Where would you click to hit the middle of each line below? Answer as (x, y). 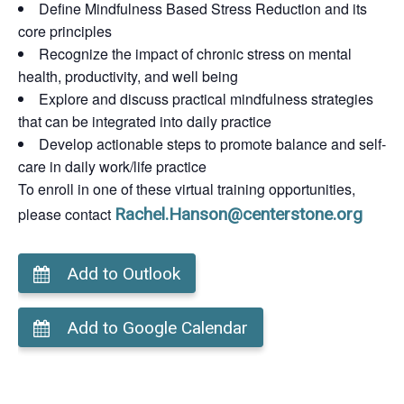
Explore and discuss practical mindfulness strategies (206, 99)
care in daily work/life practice (112, 166)
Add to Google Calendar (158, 328)
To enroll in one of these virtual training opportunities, (187, 189)
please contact (66, 214)
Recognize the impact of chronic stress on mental (195, 54)
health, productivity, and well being (128, 76)
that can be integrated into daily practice (145, 121)
